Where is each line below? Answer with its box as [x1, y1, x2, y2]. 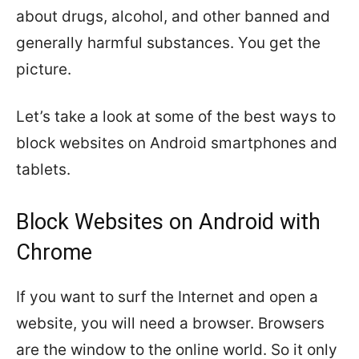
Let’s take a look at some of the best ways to [16, 107, 336, 126]
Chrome [16, 240, 92, 265]
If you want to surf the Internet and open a [16, 288, 318, 306]
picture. [16, 60, 71, 79]
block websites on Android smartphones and [16, 134, 337, 152]
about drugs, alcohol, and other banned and [16, 7, 330, 26]
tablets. [16, 160, 71, 179]
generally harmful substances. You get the [16, 34, 321, 52]
